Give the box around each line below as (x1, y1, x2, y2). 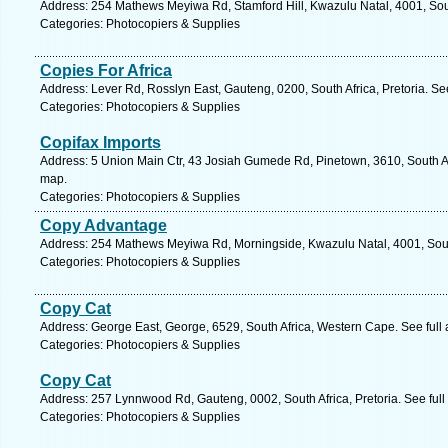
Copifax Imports (40, 134, 161, 151)
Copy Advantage (40, 217, 167, 234)
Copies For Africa (40, 62, 172, 79)
